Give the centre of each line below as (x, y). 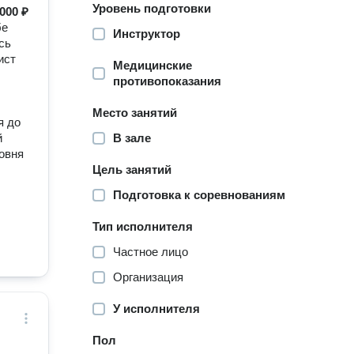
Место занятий (135, 113)
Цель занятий (132, 169)
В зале (132, 138)
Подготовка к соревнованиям (200, 195)
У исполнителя (157, 309)
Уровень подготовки (152, 8)
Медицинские (153, 65)
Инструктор (147, 34)
